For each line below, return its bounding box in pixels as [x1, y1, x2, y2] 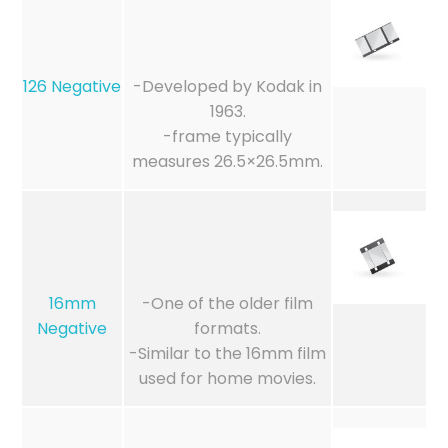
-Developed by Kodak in [133, 75, 322, 99]
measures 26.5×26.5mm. [132, 150, 323, 174]
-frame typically [163, 125, 292, 149]
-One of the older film [142, 292, 313, 316]
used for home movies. [139, 367, 316, 391]
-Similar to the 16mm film [129, 342, 326, 366]
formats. [194, 317, 261, 341]
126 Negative [23, 75, 121, 99]
